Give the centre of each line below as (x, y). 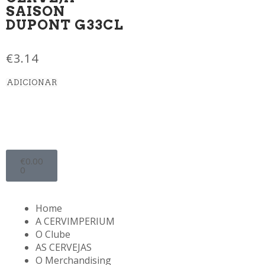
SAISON (35, 11)
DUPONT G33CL (65, 25)
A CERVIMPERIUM (75, 221)
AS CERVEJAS (64, 247)
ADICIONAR (32, 82)
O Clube (53, 234)
